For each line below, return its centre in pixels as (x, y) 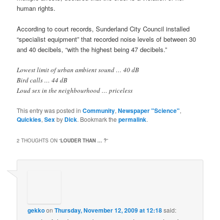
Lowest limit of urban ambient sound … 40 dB (78, 69)
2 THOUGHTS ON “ (39, 141)
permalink (133, 119)
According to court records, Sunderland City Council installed (103, 28)
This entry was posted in (50, 110)
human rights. (36, 8)
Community (99, 110)
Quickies (29, 119)
